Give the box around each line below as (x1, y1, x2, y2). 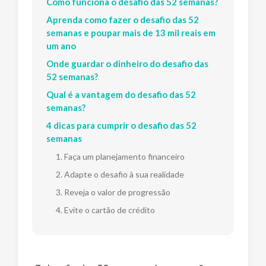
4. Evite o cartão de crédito (56, 204, 155, 215)
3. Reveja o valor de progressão (56, 186, 170, 197)
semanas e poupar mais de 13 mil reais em (46, 27, 216, 38)
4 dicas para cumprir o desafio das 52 (46, 119, 197, 131)
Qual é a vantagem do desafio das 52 (46, 88, 196, 100)
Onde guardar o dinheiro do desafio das (46, 58, 208, 69)
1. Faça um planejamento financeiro (56, 151, 185, 161)
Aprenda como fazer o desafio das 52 (46, 14, 199, 25)
